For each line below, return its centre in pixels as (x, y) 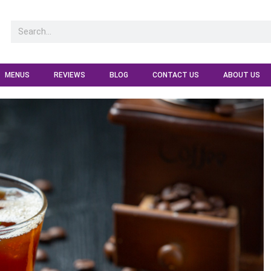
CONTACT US (176, 75)
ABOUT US (242, 75)
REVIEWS (70, 75)
